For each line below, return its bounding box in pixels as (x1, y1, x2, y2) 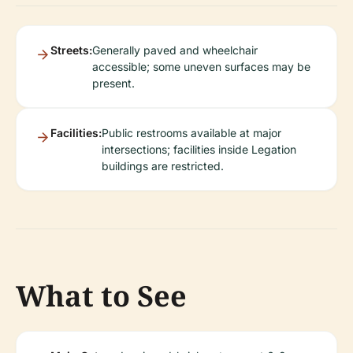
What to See (16, 277, 187, 315)
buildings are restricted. (102, 159, 224, 173)
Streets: (50, 43, 92, 57)
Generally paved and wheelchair (92, 43, 258, 57)
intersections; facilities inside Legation (102, 143, 296, 156)
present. (92, 76, 135, 90)
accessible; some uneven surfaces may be (92, 60, 310, 73)
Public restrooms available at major (102, 126, 281, 139)
